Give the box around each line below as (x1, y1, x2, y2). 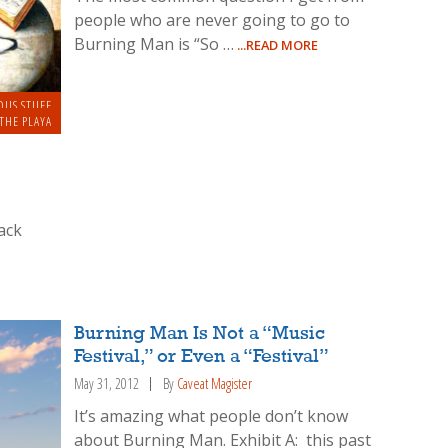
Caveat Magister (177, 373, 253, 393)
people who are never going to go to (74, 8, 351, 31)
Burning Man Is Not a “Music (74, 323, 326, 344)
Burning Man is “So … (74, 32, 235, 55)
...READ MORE (234, 35, 319, 54)
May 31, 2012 (74, 373, 140, 393)
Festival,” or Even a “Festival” (74, 346, 330, 367)
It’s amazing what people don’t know (74, 404, 349, 427)
